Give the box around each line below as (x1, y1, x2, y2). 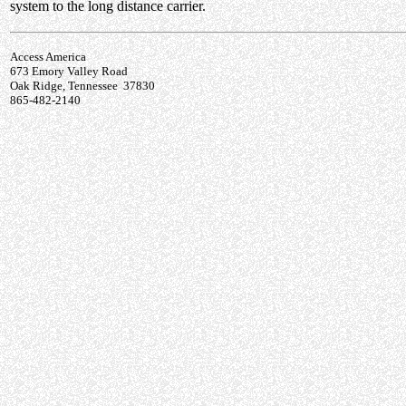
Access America (10, 50, 86, 63)
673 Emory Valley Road (10, 64, 128, 78)
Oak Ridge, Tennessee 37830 (10, 79, 155, 92)
